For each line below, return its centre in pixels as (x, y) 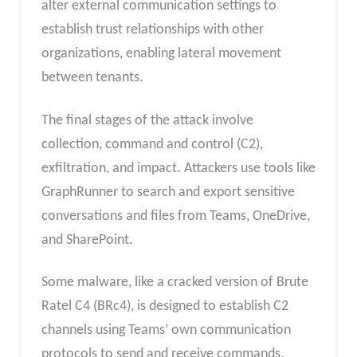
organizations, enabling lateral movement (161, 53)
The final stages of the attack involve (147, 120)
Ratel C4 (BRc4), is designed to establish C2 (165, 307)
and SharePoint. (87, 240)
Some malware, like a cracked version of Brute (175, 283)
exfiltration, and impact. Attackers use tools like (178, 168)
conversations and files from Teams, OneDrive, (175, 216)
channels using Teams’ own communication (166, 331)
